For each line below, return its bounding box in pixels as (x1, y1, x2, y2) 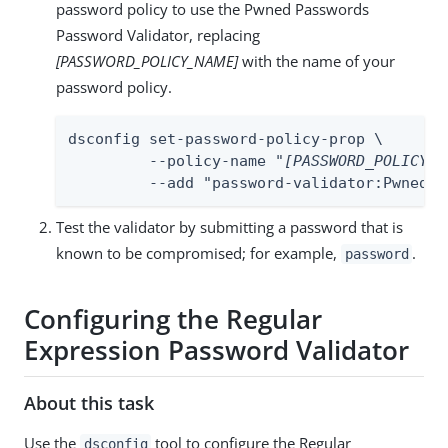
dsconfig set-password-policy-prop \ (68, 129, 383, 148)
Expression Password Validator (24, 332, 409, 369)
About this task (24, 390, 154, 415)
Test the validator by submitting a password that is (56, 216, 403, 237)
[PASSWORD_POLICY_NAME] (56, 50, 238, 71)
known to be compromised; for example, (56, 242, 341, 263)
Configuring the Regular (24, 301, 322, 338)
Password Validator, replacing (56, 24, 260, 45)
